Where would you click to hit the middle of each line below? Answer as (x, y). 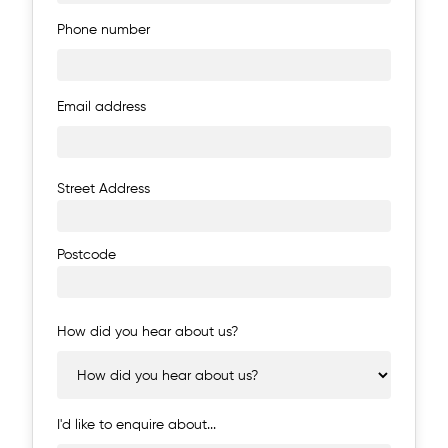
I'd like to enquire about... (136, 425)
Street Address (103, 189)
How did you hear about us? (147, 332)
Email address (101, 107)
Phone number (103, 30)
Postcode (86, 255)
